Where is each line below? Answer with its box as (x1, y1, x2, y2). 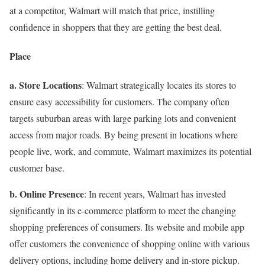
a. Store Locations (9, 78, 82, 92)
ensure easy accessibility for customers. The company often (9, 95, 230, 108)
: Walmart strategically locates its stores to (82, 79, 236, 92)
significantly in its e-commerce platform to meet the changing (9, 204, 236, 217)
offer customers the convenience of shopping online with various (9, 237, 250, 250)
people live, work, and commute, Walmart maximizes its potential (9, 145, 251, 158)
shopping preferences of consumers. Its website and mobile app (9, 221, 244, 234)
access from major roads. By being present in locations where (9, 128, 238, 141)
